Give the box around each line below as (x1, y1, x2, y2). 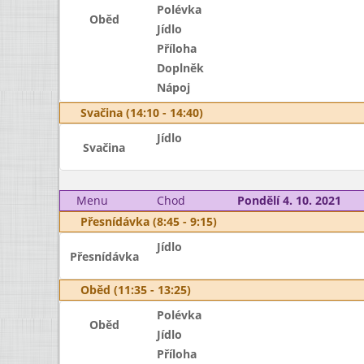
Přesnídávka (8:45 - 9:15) (80, 214, 217, 229)
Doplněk (156, 60, 204, 76)
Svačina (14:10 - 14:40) (80, 105, 203, 120)
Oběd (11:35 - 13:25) (80, 282, 191, 297)
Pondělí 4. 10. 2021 (236, 193, 341, 208)
